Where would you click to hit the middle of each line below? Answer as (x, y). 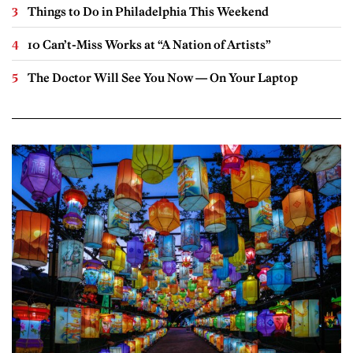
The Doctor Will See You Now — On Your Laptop (163, 78)
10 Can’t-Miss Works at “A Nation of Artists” (149, 45)
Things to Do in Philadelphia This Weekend (148, 12)
